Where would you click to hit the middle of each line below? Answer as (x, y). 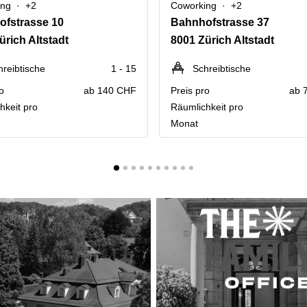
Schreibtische (222, 69)
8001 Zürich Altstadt (222, 40)
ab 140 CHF (110, 90)
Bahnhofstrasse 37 (220, 22)
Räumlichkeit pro (207, 107)
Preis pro (190, 90)
